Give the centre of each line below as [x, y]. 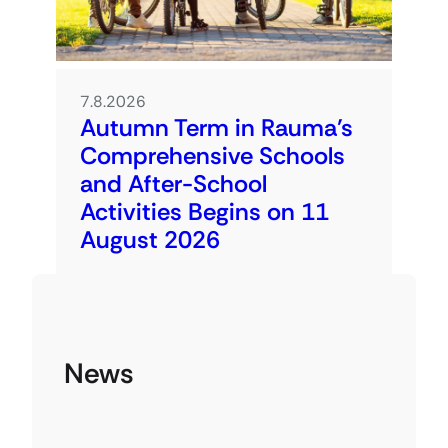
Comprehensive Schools [212, 155]
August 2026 [150, 239]
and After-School [173, 183]
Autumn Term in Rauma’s [216, 127]
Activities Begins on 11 [204, 211]
